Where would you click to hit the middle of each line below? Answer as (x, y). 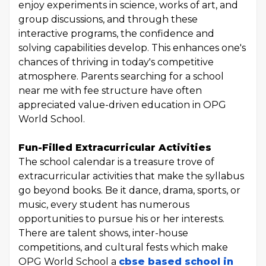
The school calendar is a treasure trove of (116, 162)
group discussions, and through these (108, 19)
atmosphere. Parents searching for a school (121, 76)
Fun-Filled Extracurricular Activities (115, 148)
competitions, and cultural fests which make (123, 247)
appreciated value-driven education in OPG (122, 105)
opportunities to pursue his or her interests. (121, 219)
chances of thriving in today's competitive (116, 62)
